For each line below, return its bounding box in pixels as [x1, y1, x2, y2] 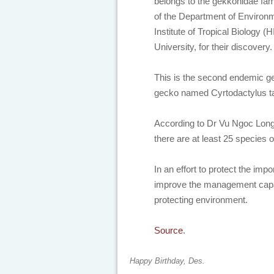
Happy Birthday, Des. [130, 256, 205, 265]
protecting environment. [154, 194, 248, 205]
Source [154, 225, 183, 235]
